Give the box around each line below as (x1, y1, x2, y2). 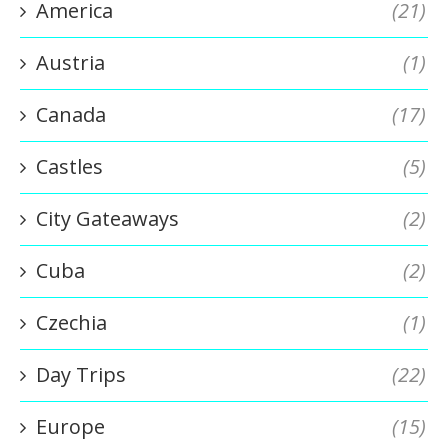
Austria (36, 49, 105, 76)
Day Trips (36, 361, 126, 388)
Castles (36, 153, 103, 180)
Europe (36, 413, 105, 440)
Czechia (36, 309, 107, 336)
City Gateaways (36, 205, 179, 232)
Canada (36, 101, 106, 128)
